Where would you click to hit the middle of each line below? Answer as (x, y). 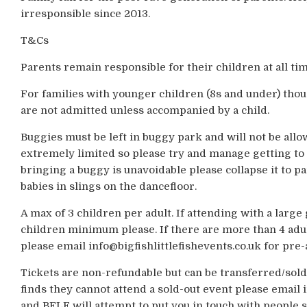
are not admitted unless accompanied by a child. (145, 110)
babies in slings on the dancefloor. (108, 186)
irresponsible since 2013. (85, 14)
